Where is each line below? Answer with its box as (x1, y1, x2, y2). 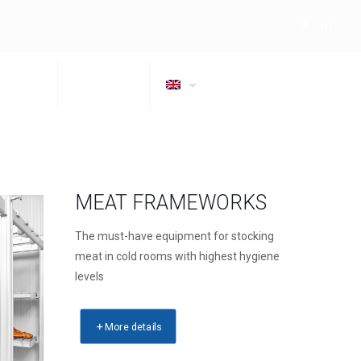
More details (105, 320, 162, 333)
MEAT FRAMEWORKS (75, 191, 267, 214)
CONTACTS (74, 79, 133, 92)
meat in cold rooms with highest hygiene (75, 250, 280, 263)
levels (75, 270, 104, 283)
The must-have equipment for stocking (75, 230, 274, 243)
